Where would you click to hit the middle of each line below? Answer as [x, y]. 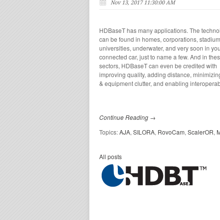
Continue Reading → [127, 117]
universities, [116, 48]
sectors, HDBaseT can [130, 65]
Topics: [109, 132]
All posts [110, 157]
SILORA [144, 132]
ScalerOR [201, 132]
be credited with [196, 65]
